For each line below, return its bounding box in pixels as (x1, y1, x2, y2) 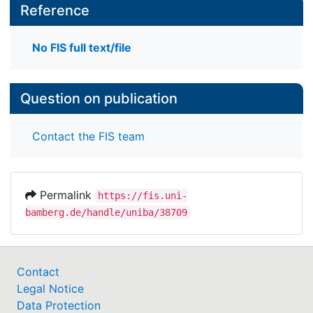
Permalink (36, 187, 95, 202)
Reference (20, 2, 89, 19)
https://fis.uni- (98, 189, 187, 201)
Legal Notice (17, 281, 84, 296)
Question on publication (20, 90, 177, 108)
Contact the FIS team (32, 129, 145, 143)
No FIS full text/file (32, 41, 131, 55)
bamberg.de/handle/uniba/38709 (25, 206, 187, 218)
